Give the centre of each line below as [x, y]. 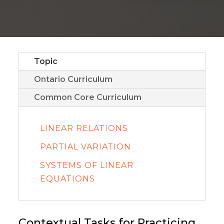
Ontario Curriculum [73, 79]
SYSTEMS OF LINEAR [87, 165]
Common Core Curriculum [88, 97]
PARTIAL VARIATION [86, 147]
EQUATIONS [68, 179]
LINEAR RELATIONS [84, 128]
